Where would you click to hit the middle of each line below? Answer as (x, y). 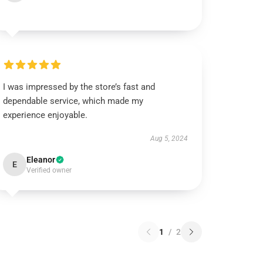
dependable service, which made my (73, 101)
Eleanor (41, 160)
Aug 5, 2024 (169, 139)
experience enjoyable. (45, 115)
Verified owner (49, 170)
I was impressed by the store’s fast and (79, 87)
